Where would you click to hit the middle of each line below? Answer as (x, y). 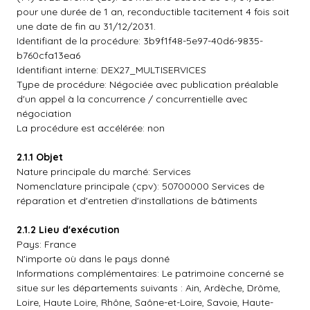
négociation (44, 113)
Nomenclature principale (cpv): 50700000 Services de (140, 186)
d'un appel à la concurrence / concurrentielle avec (132, 99)
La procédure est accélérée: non (91, 128)
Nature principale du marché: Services (104, 172)
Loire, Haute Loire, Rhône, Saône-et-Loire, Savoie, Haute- (145, 302)
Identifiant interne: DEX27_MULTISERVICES (111, 70)
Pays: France (46, 244)
